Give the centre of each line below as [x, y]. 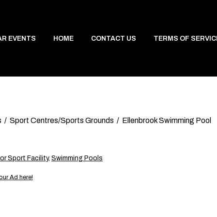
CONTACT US [113, 38]
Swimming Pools [77, 158]
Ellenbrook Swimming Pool [167, 120]
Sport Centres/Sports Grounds [62, 120]
